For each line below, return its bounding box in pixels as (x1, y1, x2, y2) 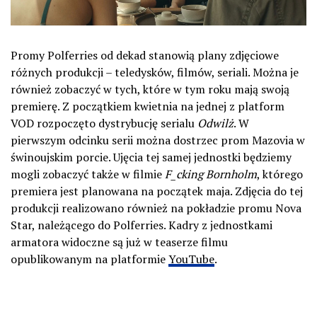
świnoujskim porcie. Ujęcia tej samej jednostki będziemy (11, 149, 292, 166)
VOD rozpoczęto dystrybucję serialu (11, 115, 197, 132)
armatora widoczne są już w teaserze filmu (11, 234, 228, 250)
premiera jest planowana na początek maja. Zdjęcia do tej (11, 183, 303, 200)
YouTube (168, 251, 214, 267)
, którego (257, 166, 303, 183)
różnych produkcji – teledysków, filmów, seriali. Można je (11, 64, 299, 81)
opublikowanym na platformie (11, 251, 168, 267)
